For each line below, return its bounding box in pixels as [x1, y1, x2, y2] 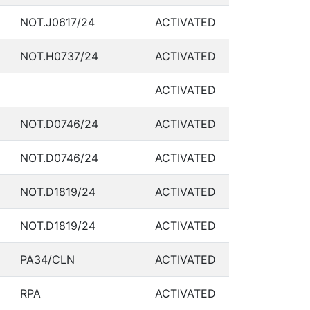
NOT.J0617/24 [20, 15, 95, 29]
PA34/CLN [20, 253, 75, 266]
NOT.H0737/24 [20, 49, 98, 63]
